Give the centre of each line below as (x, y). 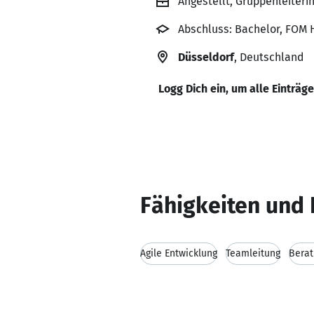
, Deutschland (269, 57)
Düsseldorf (206, 57)
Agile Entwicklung (179, 253)
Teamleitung (253, 253)
